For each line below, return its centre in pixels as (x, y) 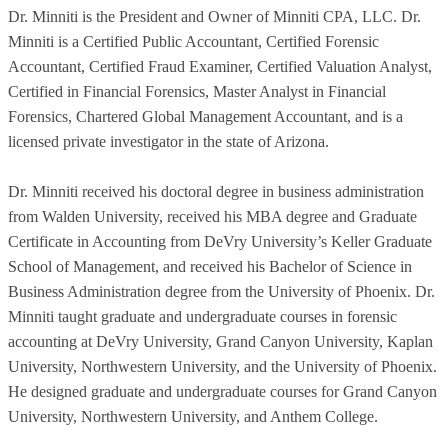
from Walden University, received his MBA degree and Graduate (212, 217)
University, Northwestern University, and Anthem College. (193, 417)
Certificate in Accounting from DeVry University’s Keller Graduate (220, 242)
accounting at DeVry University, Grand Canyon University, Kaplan (220, 342)
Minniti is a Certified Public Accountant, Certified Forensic (193, 42)
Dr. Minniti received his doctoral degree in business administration (216, 192)
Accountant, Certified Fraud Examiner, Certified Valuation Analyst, (220, 67)
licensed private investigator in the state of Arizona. (168, 142)
